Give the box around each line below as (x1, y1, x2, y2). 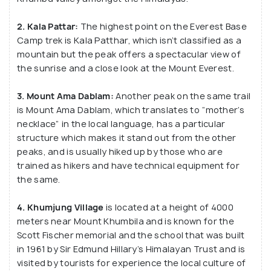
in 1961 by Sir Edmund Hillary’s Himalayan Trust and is (17, 243, 246, 255)
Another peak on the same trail (114, 90, 251, 102)
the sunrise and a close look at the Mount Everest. (17, 62, 234, 74)
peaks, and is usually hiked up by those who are (17, 145, 223, 157)
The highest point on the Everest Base (78, 20, 247, 32)
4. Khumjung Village (17, 201, 104, 213)
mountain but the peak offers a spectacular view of (17, 48, 241, 60)
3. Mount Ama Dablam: (17, 90, 114, 102)
